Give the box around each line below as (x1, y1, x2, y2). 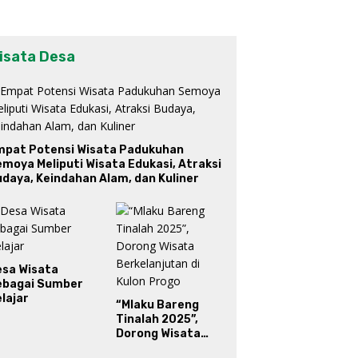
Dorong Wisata (115, 327, 201, 341)
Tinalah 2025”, (115, 312, 198, 327)
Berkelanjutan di (115, 341, 212, 356)
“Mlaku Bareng (115, 298, 199, 312)
